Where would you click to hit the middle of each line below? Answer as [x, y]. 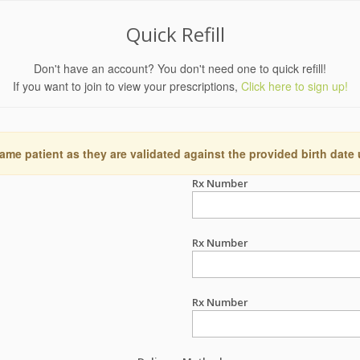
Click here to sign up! [294, 86]
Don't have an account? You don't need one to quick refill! [180, 68]
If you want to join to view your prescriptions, [127, 86]
